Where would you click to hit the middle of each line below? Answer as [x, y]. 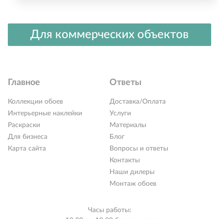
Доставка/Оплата [138, 101]
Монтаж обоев [133, 184]
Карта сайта [27, 148]
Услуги [120, 113]
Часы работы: [109, 210]
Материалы [128, 125]
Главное [24, 82]
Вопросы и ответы [139, 148]
